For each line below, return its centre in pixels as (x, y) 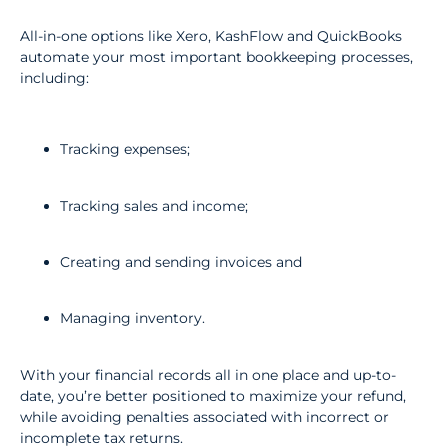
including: (54, 78)
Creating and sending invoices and (181, 261)
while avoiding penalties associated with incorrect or (204, 416)
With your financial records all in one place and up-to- (208, 374)
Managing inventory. (132, 318)
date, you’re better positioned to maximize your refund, (213, 395)
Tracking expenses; (125, 149)
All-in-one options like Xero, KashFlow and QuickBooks (211, 36)
